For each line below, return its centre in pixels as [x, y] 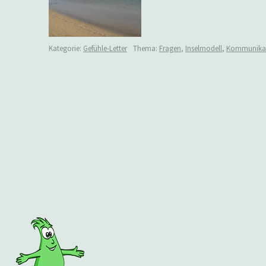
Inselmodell [204, 48]
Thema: [146, 48]
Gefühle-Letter [105, 48]
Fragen [170, 48]
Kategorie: [66, 48]
